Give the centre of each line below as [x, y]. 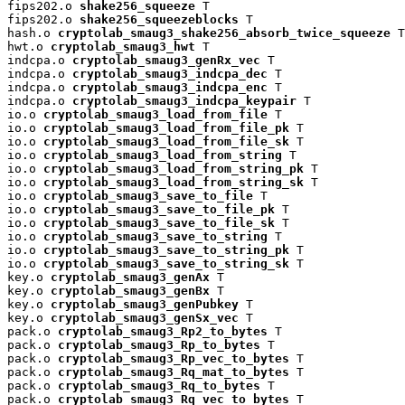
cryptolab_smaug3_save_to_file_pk [159, 210]
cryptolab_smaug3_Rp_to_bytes [159, 345]
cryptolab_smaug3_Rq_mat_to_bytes [174, 372]
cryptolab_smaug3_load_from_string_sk [174, 183]
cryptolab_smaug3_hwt [123, 47]
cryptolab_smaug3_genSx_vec [145, 318]
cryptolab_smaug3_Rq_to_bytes [159, 386]
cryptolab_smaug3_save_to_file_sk [159, 223]
